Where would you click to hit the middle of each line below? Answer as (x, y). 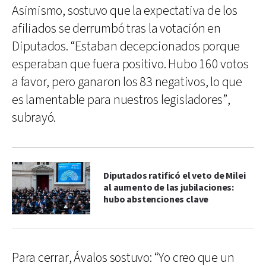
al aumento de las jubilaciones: (169, 188)
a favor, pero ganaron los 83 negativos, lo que (127, 82)
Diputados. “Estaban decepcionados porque (126, 46)
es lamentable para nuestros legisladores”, (121, 100)
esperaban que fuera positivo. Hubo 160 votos (130, 64)
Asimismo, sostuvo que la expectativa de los (125, 11)
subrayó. (34, 118)
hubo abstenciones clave (156, 199)
